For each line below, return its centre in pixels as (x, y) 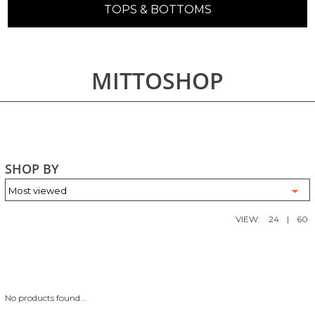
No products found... (46, 298)
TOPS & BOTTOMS (157, 9)
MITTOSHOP (157, 80)
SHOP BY (32, 168)
